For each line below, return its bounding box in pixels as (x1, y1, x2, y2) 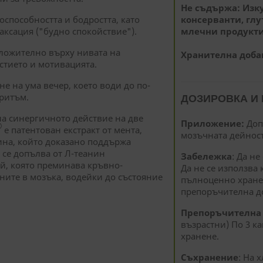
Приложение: (180, 117, 244, 129)
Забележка (180, 150, 232, 162)
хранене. (180, 230, 219, 242)
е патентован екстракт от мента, (2, 124, 142, 136)
